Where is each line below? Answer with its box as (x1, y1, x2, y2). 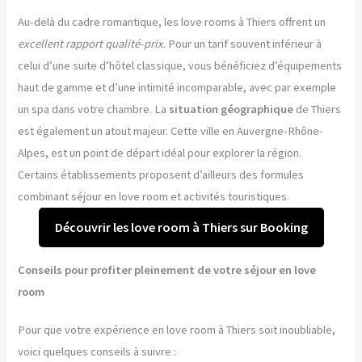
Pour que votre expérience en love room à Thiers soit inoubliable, (18, 322, 336, 337)
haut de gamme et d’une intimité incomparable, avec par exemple (18, 80, 337, 95)
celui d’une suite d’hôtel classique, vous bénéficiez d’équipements (18, 58, 343, 73)
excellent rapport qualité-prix (18, 36, 164, 51)
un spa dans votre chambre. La (18, 102, 170, 116)
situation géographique (169, 102, 294, 116)
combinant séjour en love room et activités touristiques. (18, 189, 290, 204)
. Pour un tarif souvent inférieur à (163, 36, 322, 51)
